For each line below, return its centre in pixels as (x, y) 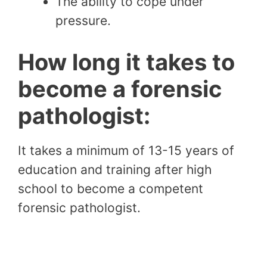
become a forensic (120, 89)
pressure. (85, 20)
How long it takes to (126, 62)
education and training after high (115, 170)
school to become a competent (111, 189)
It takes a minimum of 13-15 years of (126, 151)
